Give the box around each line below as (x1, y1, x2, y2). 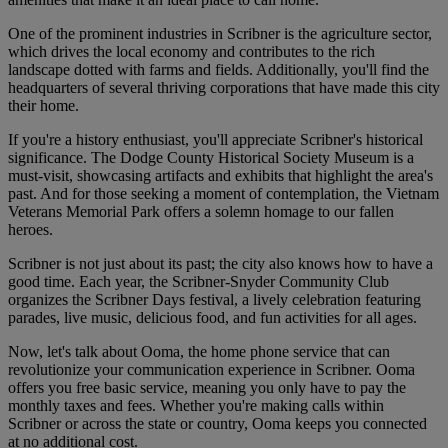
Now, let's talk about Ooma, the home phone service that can (8, 343, 390, 361)
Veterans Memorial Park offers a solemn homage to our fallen (8, 203, 394, 221)
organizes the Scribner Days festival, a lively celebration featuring (8, 291, 421, 309)
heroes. (8, 221, 53, 239)
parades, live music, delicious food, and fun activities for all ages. (8, 309, 417, 327)
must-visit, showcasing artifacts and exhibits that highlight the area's (8, 167, 433, 185)
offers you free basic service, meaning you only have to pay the (8, 379, 406, 397)
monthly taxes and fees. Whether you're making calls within (8, 397, 384, 415)
